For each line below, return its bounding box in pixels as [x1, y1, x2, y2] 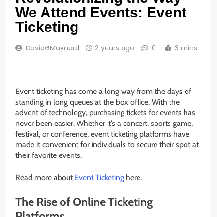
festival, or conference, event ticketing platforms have [15, 129, 189, 139]
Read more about [15, 173, 75, 183]
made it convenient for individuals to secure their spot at [15, 140, 199, 150]
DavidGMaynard [26, 43, 79, 53]
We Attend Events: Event [15, 4, 186, 21]
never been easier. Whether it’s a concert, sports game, [15, 119, 193, 128]
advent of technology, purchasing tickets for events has [15, 108, 195, 118]
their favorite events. [15, 151, 82, 160]
